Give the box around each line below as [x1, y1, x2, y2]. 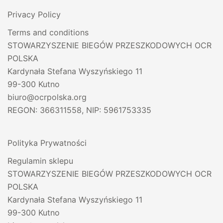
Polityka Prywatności [7, 138, 87, 148]
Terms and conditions [7, 27, 89, 38]
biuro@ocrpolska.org [7, 92, 87, 103]
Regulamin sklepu [7, 156, 73, 166]
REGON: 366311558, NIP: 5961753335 [7, 105, 151, 115]
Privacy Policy [7, 9, 61, 20]
